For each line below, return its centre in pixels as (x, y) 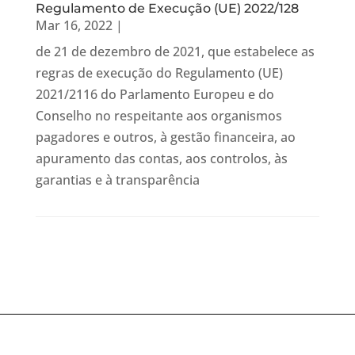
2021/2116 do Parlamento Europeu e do (155, 94)
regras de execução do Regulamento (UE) (159, 73)
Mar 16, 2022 (74, 25)
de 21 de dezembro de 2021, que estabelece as (175, 52)
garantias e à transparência (117, 180)
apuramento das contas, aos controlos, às (161, 158)
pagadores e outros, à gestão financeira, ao (165, 137)
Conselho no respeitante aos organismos (158, 116)
